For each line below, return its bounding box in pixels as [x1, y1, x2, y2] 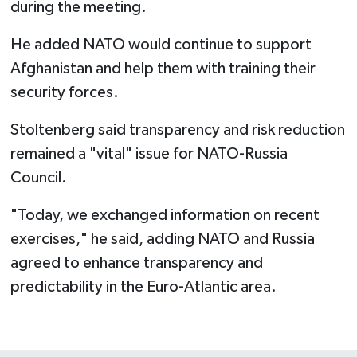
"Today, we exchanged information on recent [10, 206, 320, 223]
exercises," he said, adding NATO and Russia [10, 230, 315, 247]
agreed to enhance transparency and [10, 254, 263, 271]
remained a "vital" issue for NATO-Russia [10, 145, 288, 162]
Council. [10, 169, 67, 186]
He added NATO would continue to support [10, 36, 312, 53]
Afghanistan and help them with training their [10, 60, 316, 76]
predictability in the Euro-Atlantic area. [10, 278, 277, 295]
